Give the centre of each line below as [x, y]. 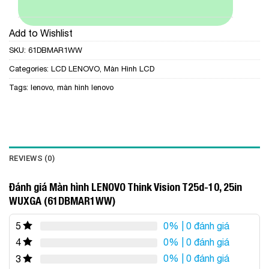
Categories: [30, 69]
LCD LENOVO [75, 69]
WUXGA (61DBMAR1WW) [62, 201]
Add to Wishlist [41, 33]
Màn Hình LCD [129, 69]
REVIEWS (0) [32, 158]
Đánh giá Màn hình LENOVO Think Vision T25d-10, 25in [125, 187]
